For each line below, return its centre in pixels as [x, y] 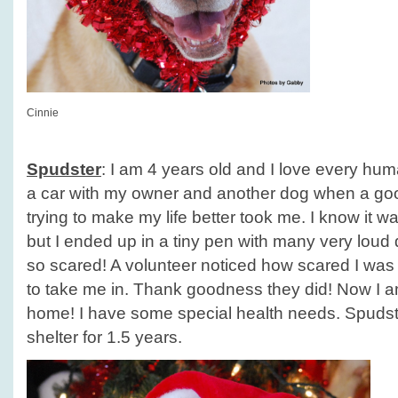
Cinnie [43, 113]
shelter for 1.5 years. [104, 337]
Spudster [64, 169]
